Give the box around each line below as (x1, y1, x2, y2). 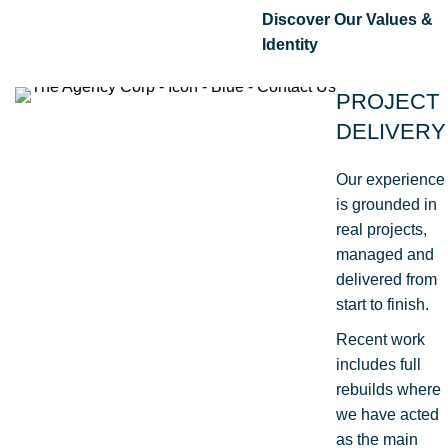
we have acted (336, 405, 439, 423)
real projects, (336, 220, 427, 238)
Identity (262, 35, 318, 53)
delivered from (336, 270, 437, 288)
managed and (336, 245, 434, 263)
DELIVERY (336, 118, 446, 144)
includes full (336, 355, 421, 373)
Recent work (336, 330, 425, 348)
